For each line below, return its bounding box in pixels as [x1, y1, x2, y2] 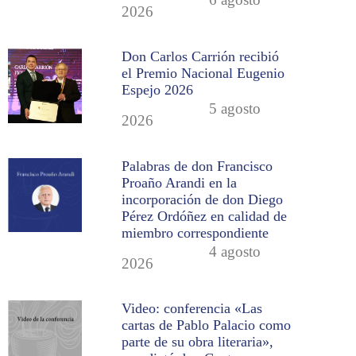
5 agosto [209, 100, 261, 118]
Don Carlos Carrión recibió [122, 48, 280, 65]
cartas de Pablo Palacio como [122, 316, 292, 333]
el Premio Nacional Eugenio [122, 65, 285, 82]
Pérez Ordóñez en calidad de [122, 207, 288, 224]
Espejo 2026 [122, 82, 194, 99]
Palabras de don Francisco [122, 157, 273, 174]
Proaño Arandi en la [122, 174, 238, 191]
